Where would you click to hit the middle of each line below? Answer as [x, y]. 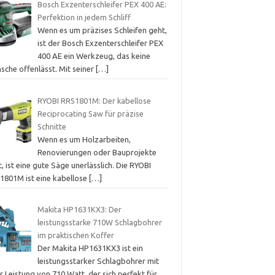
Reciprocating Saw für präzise [90, 113]
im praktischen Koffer [76, 235]
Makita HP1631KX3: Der [79, 210]
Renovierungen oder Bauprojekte [97, 152]
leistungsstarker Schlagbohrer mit [98, 261]
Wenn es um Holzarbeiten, [84, 139]
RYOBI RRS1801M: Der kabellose [94, 100]
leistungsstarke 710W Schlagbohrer [99, 223]
